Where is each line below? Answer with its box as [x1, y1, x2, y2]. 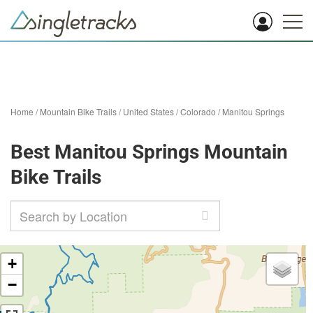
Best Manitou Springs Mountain [10, 140, 288, 163]
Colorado [180, 105, 216, 117]
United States [123, 105, 174, 117]
